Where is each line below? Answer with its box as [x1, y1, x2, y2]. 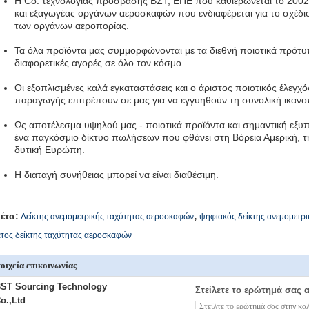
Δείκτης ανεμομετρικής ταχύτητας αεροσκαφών [21, 212, 194, 221]
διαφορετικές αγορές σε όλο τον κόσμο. [14, 57, 184, 68]
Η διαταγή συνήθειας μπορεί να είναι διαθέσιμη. [14, 169, 219, 180]
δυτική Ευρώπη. [14, 144, 85, 155]
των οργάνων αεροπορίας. [14, 20, 129, 31]
